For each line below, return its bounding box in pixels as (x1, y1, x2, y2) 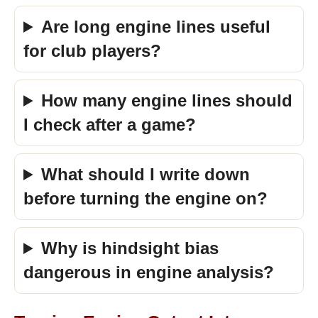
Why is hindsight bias (41, 238, 219, 258)
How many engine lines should (41, 91, 293, 110)
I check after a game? (23, 115, 196, 134)
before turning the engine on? (23, 189, 268, 208)
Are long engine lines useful (41, 17, 271, 36)
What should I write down (41, 165, 251, 184)
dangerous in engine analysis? (23, 263, 274, 282)
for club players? (23, 41, 161, 60)
